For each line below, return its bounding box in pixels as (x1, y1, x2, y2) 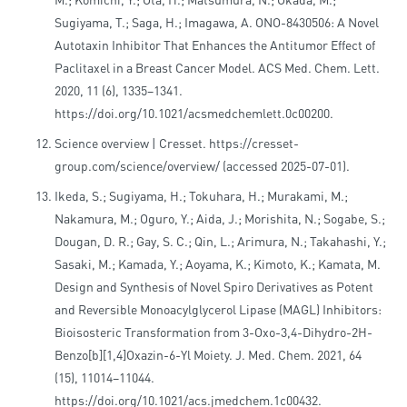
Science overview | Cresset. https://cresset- (55, 135, 299, 152)
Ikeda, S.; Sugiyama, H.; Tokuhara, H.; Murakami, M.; (55, 188, 348, 204)
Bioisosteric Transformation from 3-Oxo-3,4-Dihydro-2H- (55, 324, 372, 341)
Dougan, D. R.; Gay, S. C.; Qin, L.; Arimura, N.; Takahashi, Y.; (55, 233, 386, 250)
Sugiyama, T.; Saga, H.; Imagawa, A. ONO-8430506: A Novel (55, 15, 379, 31)
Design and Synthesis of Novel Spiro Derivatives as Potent (55, 279, 373, 295)
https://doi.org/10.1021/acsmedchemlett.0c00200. (55, 105, 333, 122)
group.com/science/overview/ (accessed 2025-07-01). (55, 158, 350, 174)
